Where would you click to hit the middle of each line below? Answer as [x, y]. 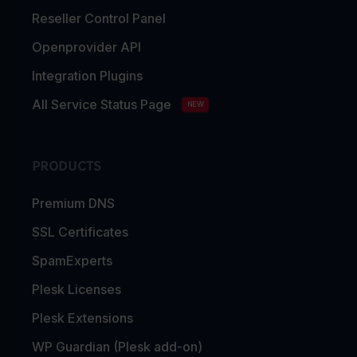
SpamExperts [72, 260]
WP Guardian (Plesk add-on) [117, 346]
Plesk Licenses [76, 289]
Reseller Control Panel [99, 18]
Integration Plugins [87, 75]
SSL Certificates [80, 231]
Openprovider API [86, 47]
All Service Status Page [102, 104]
